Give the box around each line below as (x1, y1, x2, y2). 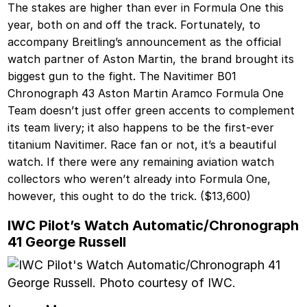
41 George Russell (8, 233, 127, 251)
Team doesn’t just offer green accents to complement (8, 103, 295, 118)
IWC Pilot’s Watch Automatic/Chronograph (8, 217, 299, 234)
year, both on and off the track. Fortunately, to (8, 18, 261, 32)
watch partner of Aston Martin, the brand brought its (8, 52, 295, 66)
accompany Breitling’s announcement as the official (8, 35, 282, 49)
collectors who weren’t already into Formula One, (8, 172, 271, 186)
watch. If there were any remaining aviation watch (8, 155, 275, 169)
